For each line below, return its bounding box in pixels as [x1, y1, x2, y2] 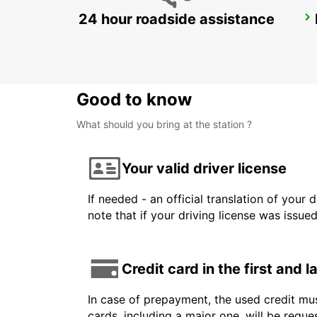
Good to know [76, 89, 192, 110]
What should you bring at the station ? [76, 118, 252, 131]
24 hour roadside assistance [78, 11, 275, 28]
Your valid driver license [122, 159, 287, 177]
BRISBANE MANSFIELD [93, 14, 219, 29]
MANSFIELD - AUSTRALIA [93, 30, 213, 43]
